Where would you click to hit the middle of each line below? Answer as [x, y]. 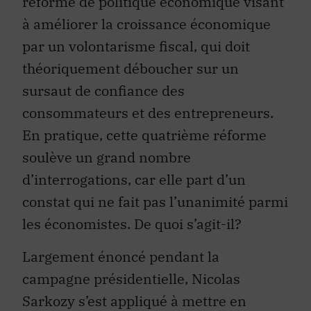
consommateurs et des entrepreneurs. [148, 93]
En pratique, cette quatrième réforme [144, 115]
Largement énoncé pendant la [121, 236]
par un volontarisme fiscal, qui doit [136, 26]
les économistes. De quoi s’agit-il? [132, 204]
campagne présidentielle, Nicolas [131, 258]
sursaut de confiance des [103, 71]
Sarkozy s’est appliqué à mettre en [134, 280]
